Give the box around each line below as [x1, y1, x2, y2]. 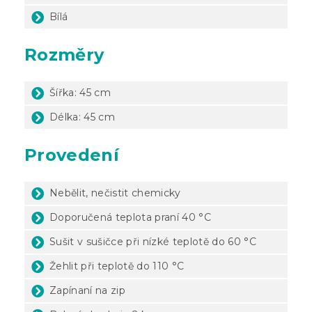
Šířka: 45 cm [49, 86, 111, 99]
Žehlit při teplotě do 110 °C [49, 259, 185, 272]
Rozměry [24, 44, 104, 65]
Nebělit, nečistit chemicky [49, 186, 181, 199]
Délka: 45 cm [49, 110, 115, 123]
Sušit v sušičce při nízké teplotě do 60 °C [49, 235, 256, 248]
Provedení [24, 144, 119, 165]
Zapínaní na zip [49, 283, 125, 297]
